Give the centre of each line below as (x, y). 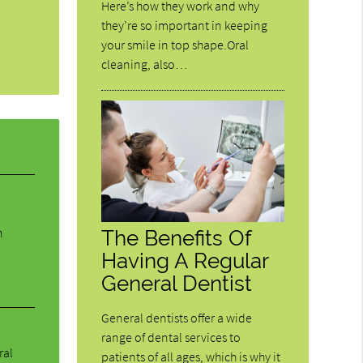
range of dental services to (171, 337)
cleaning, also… (145, 64)
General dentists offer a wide (177, 317)
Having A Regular (185, 260)
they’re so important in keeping (185, 25)
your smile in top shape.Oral (175, 44)
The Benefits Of (177, 237)
